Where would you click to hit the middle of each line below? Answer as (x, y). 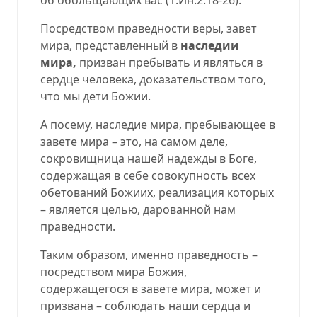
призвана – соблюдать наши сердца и (145, 305)
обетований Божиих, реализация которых (157, 192)
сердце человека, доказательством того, (153, 79)
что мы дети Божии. (96, 96)
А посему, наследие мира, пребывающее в (158, 124)
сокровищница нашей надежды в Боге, (149, 158)
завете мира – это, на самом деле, (134, 141)
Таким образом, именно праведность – (149, 254)
